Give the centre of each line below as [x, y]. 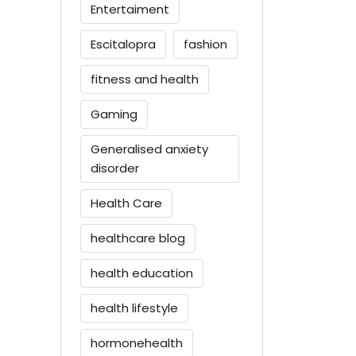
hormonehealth [137, 342]
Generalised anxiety [149, 149]
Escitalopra [123, 44]
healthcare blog [138, 238]
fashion [205, 44]
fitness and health [145, 79]
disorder [115, 168]
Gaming [114, 114]
